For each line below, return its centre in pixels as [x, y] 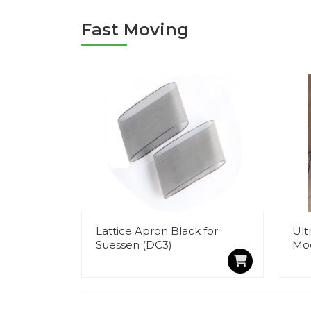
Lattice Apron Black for [157, 230]
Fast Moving [135, 29]
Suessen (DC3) [134, 244]
